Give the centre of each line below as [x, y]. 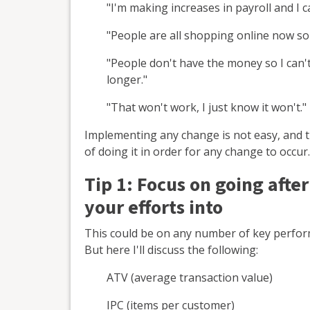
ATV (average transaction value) [190, 277]
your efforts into [154, 207]
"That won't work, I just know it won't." [207, 107]
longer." [127, 79]
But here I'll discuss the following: [171, 249]
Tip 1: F [116, 184]
